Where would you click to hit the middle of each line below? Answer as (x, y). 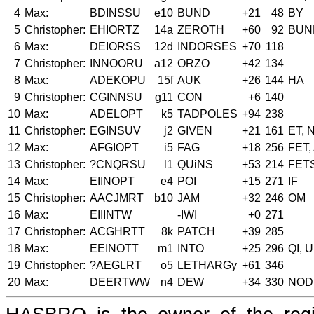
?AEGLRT (116, 266)
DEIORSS (115, 47)
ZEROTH (201, 30)
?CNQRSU (118, 165)
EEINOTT (114, 249)
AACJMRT (117, 198)
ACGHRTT (117, 232)
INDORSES (207, 47)
